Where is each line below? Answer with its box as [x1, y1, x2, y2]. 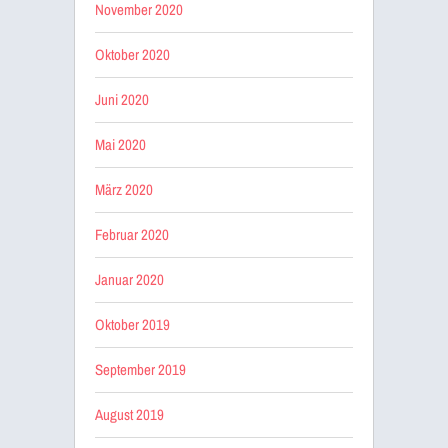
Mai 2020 [95, 133, 146, 155]
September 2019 [95, 358, 186, 380]
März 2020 [95, 178, 153, 200]
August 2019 [95, 403, 164, 425]
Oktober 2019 [95, 313, 170, 335]
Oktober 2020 [95, 43, 170, 65]
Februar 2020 [95, 223, 169, 245]
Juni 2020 [95, 88, 149, 110]
